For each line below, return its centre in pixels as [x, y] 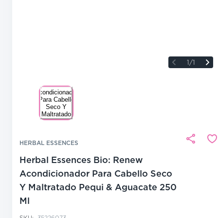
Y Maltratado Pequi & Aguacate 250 [98, 187]
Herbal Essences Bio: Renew [81, 160]
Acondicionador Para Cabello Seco [96, 174]
